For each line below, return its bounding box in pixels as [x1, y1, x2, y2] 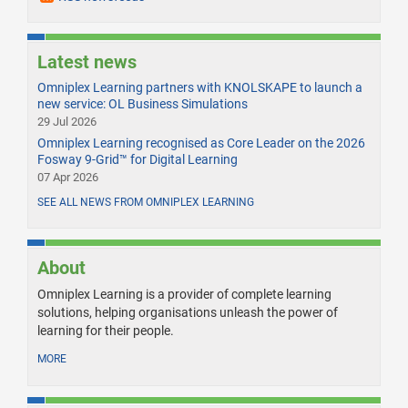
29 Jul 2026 [37, 115, 97, 129]
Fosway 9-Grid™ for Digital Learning [37, 152, 238, 168]
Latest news [37, 51, 137, 74]
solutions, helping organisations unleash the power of [37, 305, 338, 321]
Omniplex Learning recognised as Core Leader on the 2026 [37, 136, 365, 151]
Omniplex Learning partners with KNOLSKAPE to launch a [37, 80, 362, 96]
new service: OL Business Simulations [37, 97, 248, 112]
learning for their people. [37, 323, 174, 339]
